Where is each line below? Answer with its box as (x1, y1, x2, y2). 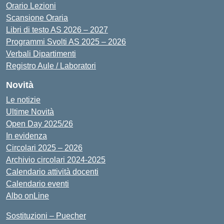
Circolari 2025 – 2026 (6, 143, 82, 152)
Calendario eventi (6, 179, 69, 188)
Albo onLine (6, 191, 49, 200)
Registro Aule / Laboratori (6, 61, 96, 70)
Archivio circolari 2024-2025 (6, 155, 105, 164)
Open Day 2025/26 (6, 119, 73, 128)
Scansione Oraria (6, 13, 68, 22)
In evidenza (6, 131, 47, 140)
